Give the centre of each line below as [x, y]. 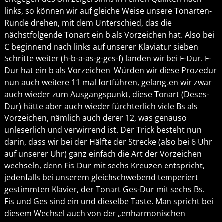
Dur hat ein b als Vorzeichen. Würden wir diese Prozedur [110, 71]
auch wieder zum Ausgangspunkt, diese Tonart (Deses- [107, 94]
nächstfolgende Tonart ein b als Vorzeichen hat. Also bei [109, 35]
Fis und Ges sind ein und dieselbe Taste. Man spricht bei [109, 201]
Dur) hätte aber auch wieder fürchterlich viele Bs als [101, 106]
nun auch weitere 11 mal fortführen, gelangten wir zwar [108, 83]
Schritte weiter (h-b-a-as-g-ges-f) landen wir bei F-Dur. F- [108, 59]
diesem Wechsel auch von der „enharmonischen [95, 213]
